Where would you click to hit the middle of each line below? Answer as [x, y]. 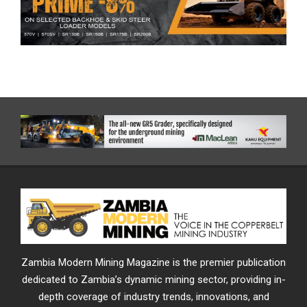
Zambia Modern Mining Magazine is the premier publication [153, 263]
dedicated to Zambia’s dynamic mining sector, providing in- [153, 280]
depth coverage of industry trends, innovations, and [153, 297]
